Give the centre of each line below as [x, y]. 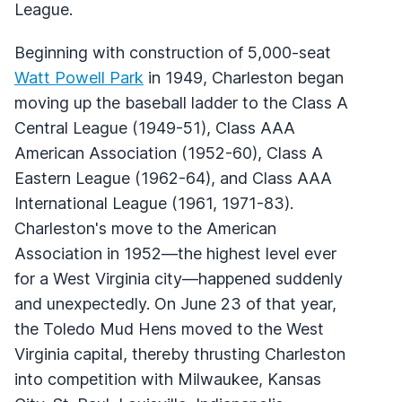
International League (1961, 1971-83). [154, 203]
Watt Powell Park [79, 77]
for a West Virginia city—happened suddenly [179, 278]
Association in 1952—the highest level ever [175, 253]
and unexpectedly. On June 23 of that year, [175, 303]
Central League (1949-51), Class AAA [155, 127]
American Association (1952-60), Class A [169, 153]
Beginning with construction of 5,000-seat [173, 52]
